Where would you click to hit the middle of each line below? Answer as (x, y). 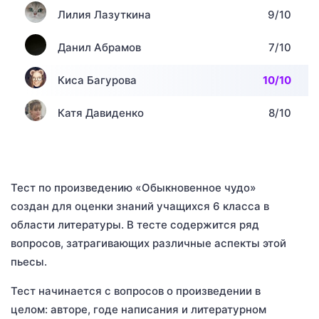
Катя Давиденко (101, 113)
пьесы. (29, 261)
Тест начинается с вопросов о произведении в (136, 291)
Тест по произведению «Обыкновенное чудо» (134, 187)
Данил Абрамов (99, 47)
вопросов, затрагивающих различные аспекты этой (148, 243)
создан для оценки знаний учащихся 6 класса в (140, 206)
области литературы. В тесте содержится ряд (135, 224)
